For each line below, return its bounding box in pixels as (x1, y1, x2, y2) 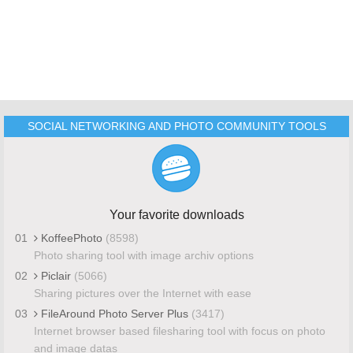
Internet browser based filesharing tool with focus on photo (33, 324, 325, 337)
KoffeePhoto (37, 231, 106, 244)
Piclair (37, 269, 74, 282)
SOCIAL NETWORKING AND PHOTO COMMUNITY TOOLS (27, 120, 326, 132)
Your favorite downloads (109, 207, 244, 221)
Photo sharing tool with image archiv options (33, 248, 254, 262)
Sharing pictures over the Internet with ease (33, 286, 251, 299)
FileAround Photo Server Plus (37, 307, 191, 320)
